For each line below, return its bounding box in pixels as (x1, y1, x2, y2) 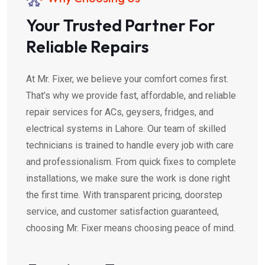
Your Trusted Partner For (26, 15, 215, 36)
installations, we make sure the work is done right (26, 173, 230, 185)
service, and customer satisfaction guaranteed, (26, 206, 219, 218)
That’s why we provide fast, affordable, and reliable (26, 90, 236, 102)
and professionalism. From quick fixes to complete (26, 156, 236, 168)
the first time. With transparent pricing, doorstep (26, 189, 222, 201)
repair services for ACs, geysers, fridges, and (26, 106, 214, 118)
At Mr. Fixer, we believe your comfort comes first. (26, 73, 228, 85)
